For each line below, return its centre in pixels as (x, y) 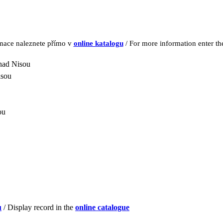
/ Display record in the (38, 207)
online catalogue (102, 207)
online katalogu (98, 43)
